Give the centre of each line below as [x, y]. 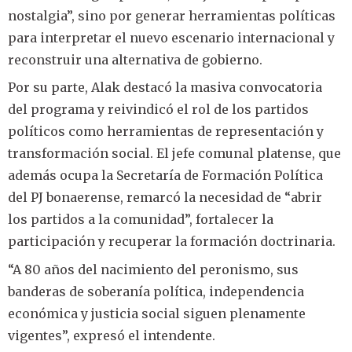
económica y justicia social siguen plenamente [157, 313]
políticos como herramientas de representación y [166, 132]
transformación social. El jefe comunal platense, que [174, 154]
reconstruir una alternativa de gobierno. [135, 60]
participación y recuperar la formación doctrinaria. [172, 242]
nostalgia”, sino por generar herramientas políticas [172, 16]
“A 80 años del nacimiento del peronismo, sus [153, 269]
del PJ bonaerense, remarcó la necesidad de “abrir [165, 198]
